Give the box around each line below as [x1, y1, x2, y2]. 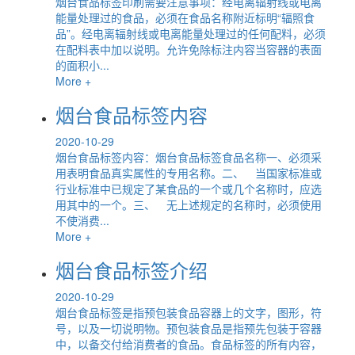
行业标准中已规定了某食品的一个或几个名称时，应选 [55, 180, 322, 197]
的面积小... [55, 56, 109, 73]
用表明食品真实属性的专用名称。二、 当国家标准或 [55, 164, 322, 181]
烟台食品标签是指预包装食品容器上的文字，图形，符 [55, 303, 322, 320]
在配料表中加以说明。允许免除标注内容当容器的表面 [55, 40, 322, 57]
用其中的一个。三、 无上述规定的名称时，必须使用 [55, 196, 322, 212]
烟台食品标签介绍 [55, 255, 208, 284]
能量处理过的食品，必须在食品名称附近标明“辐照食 [55, 9, 315, 25]
